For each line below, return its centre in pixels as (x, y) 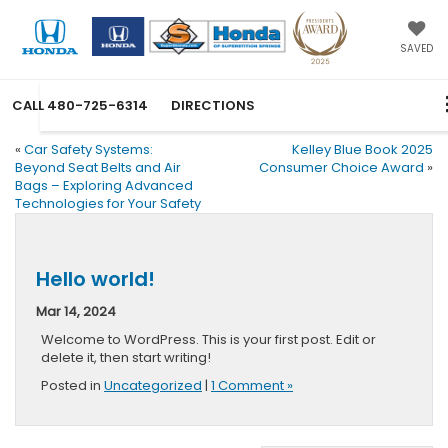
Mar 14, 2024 (76, 311)
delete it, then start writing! (126, 357)
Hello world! (95, 278)
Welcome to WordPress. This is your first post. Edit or (208, 339)
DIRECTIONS (213, 105)
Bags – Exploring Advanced (104, 185)
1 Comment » (252, 385)
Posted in (72, 385)
